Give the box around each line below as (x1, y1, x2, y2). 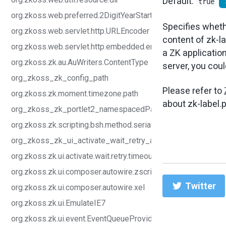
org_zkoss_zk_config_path (11, 73, 108, 83)
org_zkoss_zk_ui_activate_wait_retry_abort (11, 136, 168, 145)
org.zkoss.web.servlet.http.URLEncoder (11, 26, 149, 36)
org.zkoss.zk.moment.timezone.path (11, 89, 138, 98)
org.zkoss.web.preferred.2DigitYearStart (11, 11, 152, 20)
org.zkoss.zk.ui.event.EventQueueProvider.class (11, 214, 180, 223)
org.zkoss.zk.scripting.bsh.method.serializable (11, 120, 175, 130)
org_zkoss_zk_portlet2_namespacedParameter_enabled (11, 104, 214, 114)
